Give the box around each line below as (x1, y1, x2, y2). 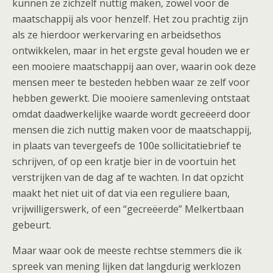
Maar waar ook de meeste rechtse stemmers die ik (12, 244, 242, 257)
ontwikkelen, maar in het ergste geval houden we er (12, 44, 250, 57)
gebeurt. (12, 218, 51, 232)
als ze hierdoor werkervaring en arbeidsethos (12, 28, 221, 41)
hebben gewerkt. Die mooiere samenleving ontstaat (12, 91, 250, 105)
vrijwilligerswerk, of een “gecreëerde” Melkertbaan (12, 202, 244, 216)
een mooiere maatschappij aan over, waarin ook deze (12, 60, 256, 73)
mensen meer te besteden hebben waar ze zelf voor (12, 76, 250, 89)
